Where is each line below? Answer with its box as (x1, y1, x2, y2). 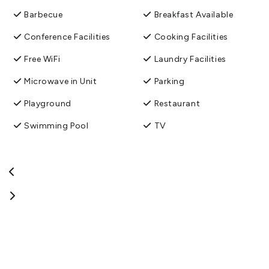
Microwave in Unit (24, 76, 97, 86)
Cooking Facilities (154, 31, 228, 42)
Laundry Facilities (154, 53, 226, 64)
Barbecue (24, 9, 63, 20)
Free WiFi (24, 53, 61, 64)
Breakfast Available (154, 9, 234, 20)
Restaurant (154, 98, 201, 109)
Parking (154, 76, 185, 86)
